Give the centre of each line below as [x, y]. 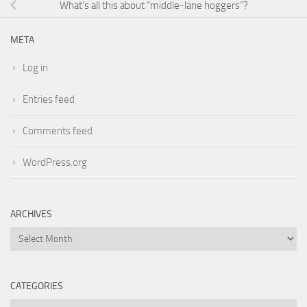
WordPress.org [55, 163]
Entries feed [49, 100]
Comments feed [58, 131]
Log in [35, 68]
